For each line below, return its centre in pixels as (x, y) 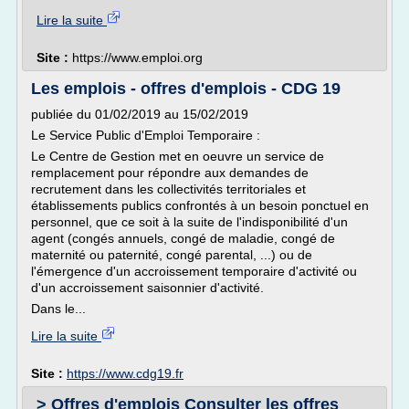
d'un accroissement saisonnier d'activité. (147, 288)
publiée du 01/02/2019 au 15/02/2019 (140, 114)
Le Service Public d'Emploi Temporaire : (146, 135)
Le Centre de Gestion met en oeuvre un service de (178, 156)
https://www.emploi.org (137, 58)
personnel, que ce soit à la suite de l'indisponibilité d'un (189, 222)
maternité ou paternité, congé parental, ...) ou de (172, 255)
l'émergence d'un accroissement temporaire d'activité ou (194, 271)
